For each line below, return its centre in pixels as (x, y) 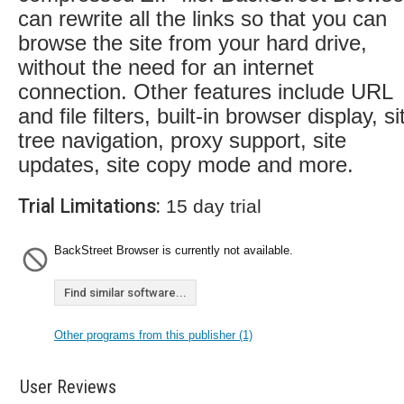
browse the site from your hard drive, (193, 43)
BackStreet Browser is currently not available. (174, 250)
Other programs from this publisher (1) (153, 335)
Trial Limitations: (89, 206)
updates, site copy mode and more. (186, 165)
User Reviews (68, 387)
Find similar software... (125, 293)
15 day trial (211, 207)
